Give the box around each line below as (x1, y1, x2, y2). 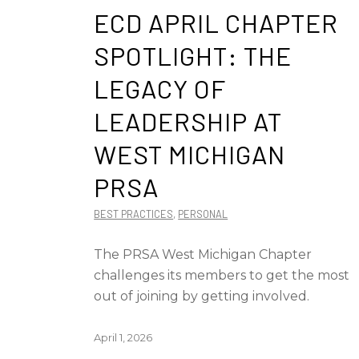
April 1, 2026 (94, 331, 153, 344)
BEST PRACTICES (94, 208, 174, 220)
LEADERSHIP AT (94, 106, 283, 136)
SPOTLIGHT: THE (94, 40, 292, 71)
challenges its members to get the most (94, 268, 350, 283)
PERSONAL (178, 208, 228, 220)
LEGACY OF (94, 73, 227, 103)
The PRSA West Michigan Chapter (94, 247, 313, 262)
